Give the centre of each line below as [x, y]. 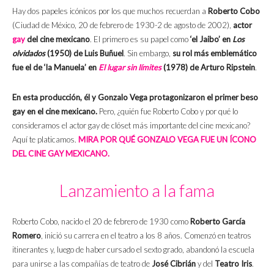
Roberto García [218, 222]
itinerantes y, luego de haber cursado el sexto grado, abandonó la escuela [133, 250]
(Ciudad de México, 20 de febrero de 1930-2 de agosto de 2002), [122, 25]
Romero [27, 236]
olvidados [30, 54]
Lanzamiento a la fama [137, 191]
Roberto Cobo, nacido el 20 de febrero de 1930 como [101, 222]
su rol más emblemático [215, 54]
